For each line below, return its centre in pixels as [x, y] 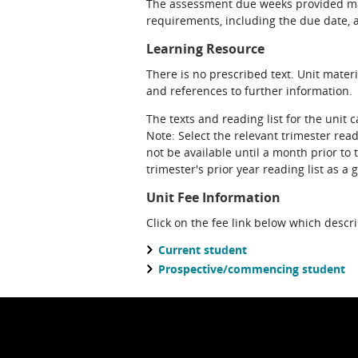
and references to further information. [249, 91]
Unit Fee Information [213, 197]
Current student [203, 250]
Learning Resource [205, 49]
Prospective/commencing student [252, 269]
